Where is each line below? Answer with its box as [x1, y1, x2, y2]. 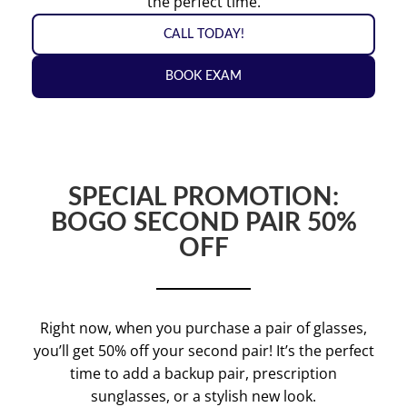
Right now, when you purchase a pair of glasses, [40, 317, 367, 338]
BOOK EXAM [165, 70, 242, 84]
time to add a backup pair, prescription [70, 362, 337, 383]
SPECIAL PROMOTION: [68, 184, 339, 210]
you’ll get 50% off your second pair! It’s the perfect [33, 340, 374, 361]
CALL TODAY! [163, 27, 244, 41]
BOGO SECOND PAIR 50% [50, 209, 357, 235]
